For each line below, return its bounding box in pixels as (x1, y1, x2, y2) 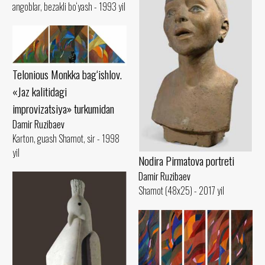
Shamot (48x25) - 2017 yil (138, 183, 224, 198)
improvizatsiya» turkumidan (12, 99, 114, 117)
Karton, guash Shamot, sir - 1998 (12, 131, 119, 146)
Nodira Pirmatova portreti (138, 152, 234, 170)
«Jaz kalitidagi (12, 82, 67, 100)
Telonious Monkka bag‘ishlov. (12, 65, 122, 83)
